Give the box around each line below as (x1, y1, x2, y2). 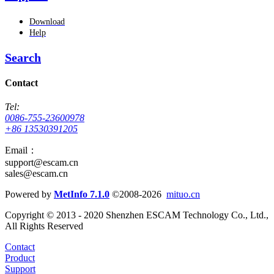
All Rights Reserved (5, 221, 83, 232)
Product (5, 253, 35, 264)
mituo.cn (166, 189, 200, 200)
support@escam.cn (5, 157, 78, 168)
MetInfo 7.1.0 (54, 189, 109, 200)
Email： (5, 145, 37, 156)
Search (5, 50, 41, 64)
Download (29, 17, 65, 26)
